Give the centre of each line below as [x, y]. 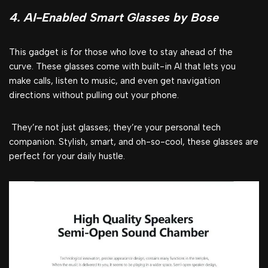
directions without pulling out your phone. [94, 95]
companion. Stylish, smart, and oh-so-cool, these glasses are [134, 142]
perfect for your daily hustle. [67, 156]
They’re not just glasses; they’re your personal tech [115, 128]
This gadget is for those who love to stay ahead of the [121, 52]
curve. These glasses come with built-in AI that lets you [122, 67]
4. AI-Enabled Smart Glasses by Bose [114, 18]
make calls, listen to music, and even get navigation [115, 81]
